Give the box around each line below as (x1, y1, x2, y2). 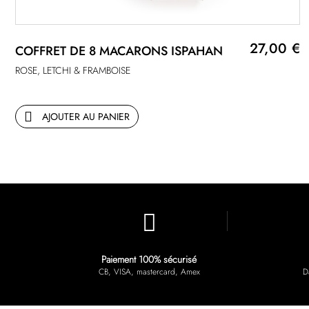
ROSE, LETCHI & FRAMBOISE (15, 63, 130, 78)
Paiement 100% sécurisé (101, 252, 197, 266)
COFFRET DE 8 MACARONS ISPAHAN (15, 42, 223, 61)
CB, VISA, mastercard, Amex (98, 266, 200, 278)
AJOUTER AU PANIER (42, 110, 130, 124)
